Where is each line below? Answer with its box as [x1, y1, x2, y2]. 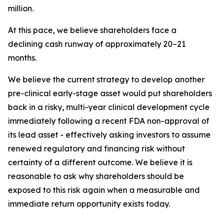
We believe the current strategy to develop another [8, 74, 205, 84]
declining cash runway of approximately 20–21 [8, 39, 185, 49]
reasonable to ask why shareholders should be [8, 171, 184, 181]
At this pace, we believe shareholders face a [8, 25, 177, 35]
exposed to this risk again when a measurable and [8, 185, 200, 195]
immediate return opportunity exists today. [8, 199, 170, 209]
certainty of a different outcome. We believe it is [8, 157, 192, 167]
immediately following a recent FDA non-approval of [8, 116, 209, 126]
